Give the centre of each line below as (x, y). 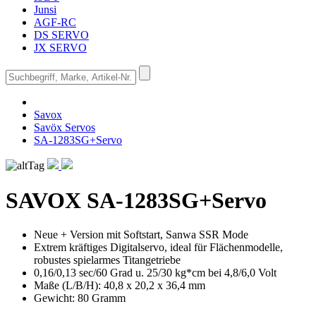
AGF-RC (55, 23)
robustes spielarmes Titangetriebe (107, 260)
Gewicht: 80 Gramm (80, 298)
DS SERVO (61, 35)
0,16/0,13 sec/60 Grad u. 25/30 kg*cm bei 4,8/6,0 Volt (155, 273)
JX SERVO (60, 48)
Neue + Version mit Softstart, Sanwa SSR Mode (141, 235)
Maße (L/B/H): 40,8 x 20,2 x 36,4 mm (120, 286)
